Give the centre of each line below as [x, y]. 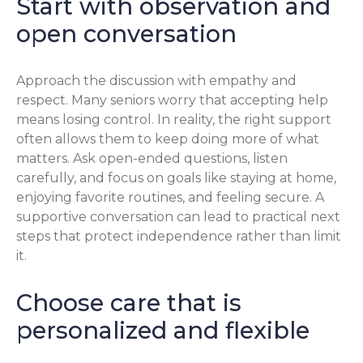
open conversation [126, 33]
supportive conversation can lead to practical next [178, 216]
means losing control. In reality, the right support [174, 119]
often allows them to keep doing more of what [168, 139]
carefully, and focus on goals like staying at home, [176, 177]
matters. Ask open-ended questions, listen [152, 158]
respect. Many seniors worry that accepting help [172, 100]
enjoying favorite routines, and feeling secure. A [170, 197]
